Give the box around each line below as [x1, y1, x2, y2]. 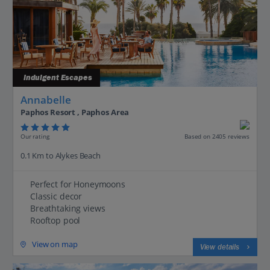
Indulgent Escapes [20, 72, 92, 83]
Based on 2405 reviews [184, 132, 250, 141]
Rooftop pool [30, 215, 81, 227]
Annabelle [20, 92, 71, 107]
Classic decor [30, 190, 83, 202]
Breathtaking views [30, 202, 105, 215]
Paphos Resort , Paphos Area [20, 107, 130, 118]
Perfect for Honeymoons [30, 178, 125, 190]
